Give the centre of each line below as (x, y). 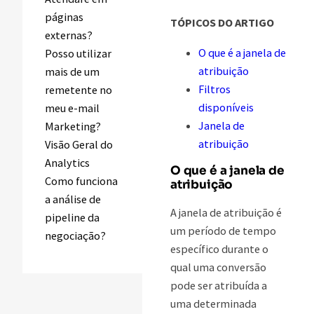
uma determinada (213, 304)
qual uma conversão (218, 267)
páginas (64, 16)
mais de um (72, 71)
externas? (69, 35)
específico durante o (219, 249)
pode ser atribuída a (219, 286)
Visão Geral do (79, 144)
